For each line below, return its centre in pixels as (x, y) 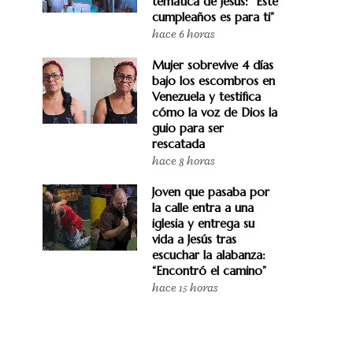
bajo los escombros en (214, 81)
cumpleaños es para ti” (213, 17)
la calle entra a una (203, 208)
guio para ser (188, 128)
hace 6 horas (183, 34)
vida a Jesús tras (194, 239)
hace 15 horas (185, 288)
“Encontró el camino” (209, 271)
